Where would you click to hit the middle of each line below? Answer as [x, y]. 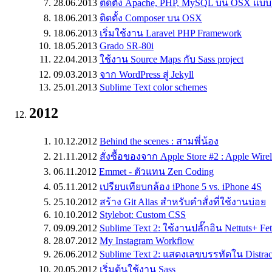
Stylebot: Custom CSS [143, 214]
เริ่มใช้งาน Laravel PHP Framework [171, 33]
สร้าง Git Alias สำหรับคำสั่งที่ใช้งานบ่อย [183, 202]
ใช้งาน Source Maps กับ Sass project [172, 59]
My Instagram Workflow [147, 240]
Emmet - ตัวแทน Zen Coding [156, 171]
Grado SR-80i [127, 46]
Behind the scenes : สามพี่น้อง [159, 141]
